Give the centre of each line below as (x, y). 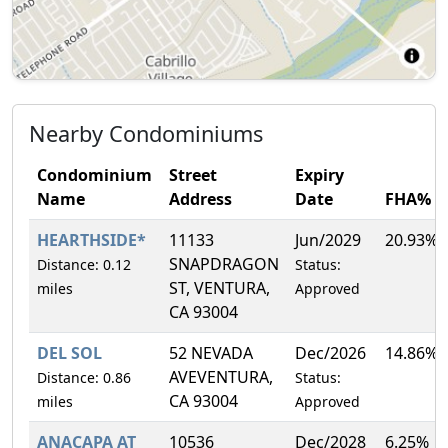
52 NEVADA (211, 352)
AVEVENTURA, (221, 376)
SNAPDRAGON (224, 263)
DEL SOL (69, 352)
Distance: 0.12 (84, 264)
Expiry (319, 174)
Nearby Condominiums (146, 133)
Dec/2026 (330, 352)
